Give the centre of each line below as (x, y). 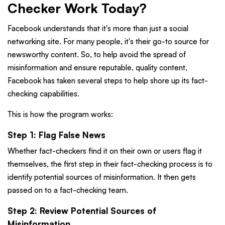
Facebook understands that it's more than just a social (98, 28)
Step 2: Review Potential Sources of (82, 211)
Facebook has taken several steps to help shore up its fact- (108, 80)
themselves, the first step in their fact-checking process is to (110, 164)
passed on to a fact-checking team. (68, 190)
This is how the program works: (60, 114)
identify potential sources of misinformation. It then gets (102, 177)
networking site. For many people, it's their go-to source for (108, 41)
